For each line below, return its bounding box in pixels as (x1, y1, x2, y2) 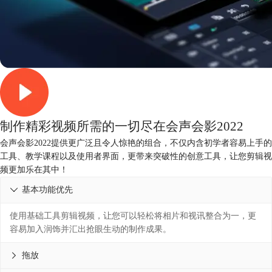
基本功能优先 (22, 185, 73, 194)
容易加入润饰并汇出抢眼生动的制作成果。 (10, 224, 171, 234)
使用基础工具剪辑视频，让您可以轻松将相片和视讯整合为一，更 (10, 211, 256, 220)
